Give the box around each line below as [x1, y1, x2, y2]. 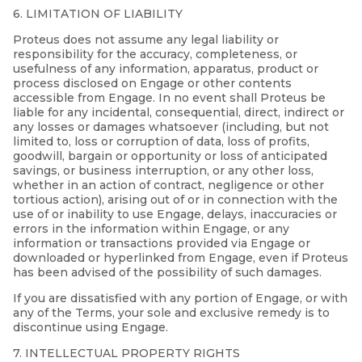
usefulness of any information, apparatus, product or [13, 61, 318, 77]
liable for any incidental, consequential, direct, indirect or [13, 105, 344, 120]
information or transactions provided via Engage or [13, 236, 310, 251]
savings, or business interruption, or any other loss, [13, 163, 314, 179]
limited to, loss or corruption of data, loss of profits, [13, 134, 309, 149]
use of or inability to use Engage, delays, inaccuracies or [13, 207, 337, 222]
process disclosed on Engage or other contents [13, 76, 292, 91]
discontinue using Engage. [13, 320, 168, 335]
